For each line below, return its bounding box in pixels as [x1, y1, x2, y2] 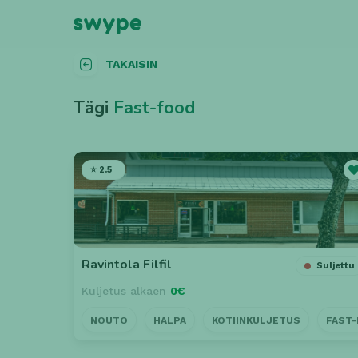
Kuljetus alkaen [82, 284, 170, 297]
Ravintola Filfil [82, 256, 172, 273]
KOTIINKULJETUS [212, 314, 300, 326]
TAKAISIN [105, 58, 157, 70]
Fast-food [113, 96, 195, 120]
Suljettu [316, 261, 356, 271]
